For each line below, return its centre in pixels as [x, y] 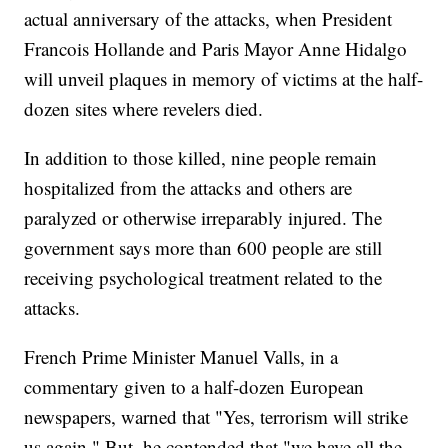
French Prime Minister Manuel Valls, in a [181, 357]
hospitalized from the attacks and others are [188, 188]
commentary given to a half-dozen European [194, 387]
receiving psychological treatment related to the [203, 278]
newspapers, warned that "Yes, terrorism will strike [216, 417]
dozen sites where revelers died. [144, 109]
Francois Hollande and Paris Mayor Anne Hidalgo [216, 49]
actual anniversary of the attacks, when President [208, 19]
